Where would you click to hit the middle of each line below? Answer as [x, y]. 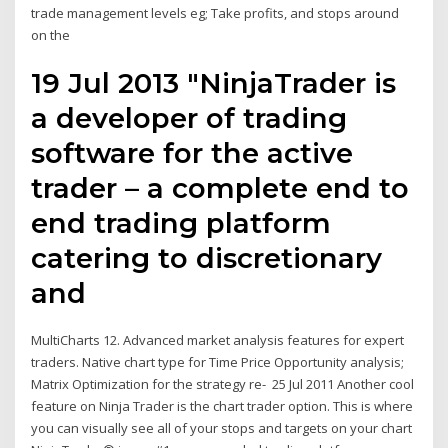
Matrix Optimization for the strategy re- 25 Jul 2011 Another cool [223, 384]
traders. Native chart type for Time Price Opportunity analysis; [218, 362]
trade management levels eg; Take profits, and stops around [215, 12]
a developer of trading [189, 118]
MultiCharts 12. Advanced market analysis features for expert [218, 340]
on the [51, 34]
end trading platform [181, 223]
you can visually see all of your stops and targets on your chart [223, 428]
